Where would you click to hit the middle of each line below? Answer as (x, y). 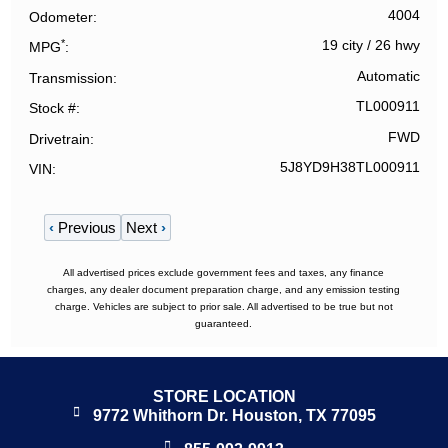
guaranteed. (224, 324)
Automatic (388, 76)
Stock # (53, 108)
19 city (342, 46)
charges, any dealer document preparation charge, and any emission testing (224, 290)
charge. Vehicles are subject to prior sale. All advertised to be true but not (223, 307)
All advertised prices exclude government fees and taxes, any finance (224, 273)
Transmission (71, 77)
